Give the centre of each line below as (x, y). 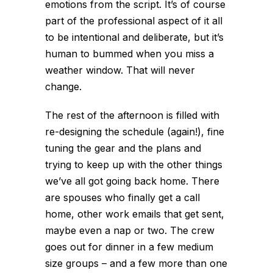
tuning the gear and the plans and (123, 148)
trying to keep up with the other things (134, 165)
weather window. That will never (120, 70)
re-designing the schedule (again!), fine (135, 132)
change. (63, 87)
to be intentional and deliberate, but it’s (134, 37)
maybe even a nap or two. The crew (130, 230)
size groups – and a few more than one (136, 263)
